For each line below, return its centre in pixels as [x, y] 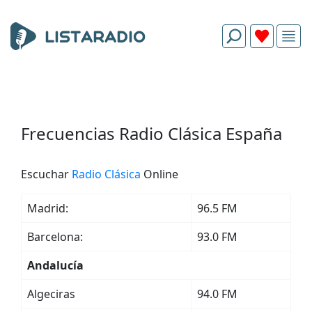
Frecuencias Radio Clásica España [151, 133]
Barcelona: [55, 237]
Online [159, 174]
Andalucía [55, 265]
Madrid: [48, 208]
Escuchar [46, 174]
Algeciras [51, 294]
